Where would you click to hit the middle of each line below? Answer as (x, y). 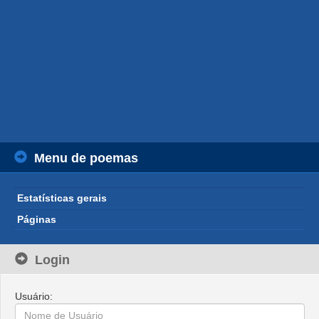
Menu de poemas (86, 158)
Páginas (37, 219)
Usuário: (34, 296)
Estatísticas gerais (62, 198)
